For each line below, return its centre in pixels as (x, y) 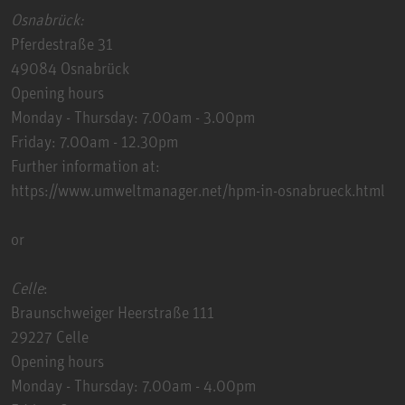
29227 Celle (50, 336)
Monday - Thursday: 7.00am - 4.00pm (133, 385)
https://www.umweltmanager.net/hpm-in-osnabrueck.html (198, 189)
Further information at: (85, 165)
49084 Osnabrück (70, 67)
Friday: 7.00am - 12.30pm (94, 141)
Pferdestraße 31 (62, 43)
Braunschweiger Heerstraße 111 (113, 311)
